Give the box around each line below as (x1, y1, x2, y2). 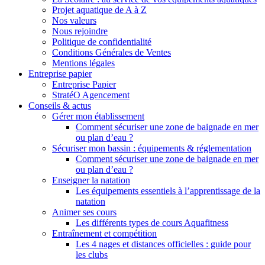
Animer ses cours (52, 207, 117, 218)
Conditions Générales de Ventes (52, 47, 171, 58)
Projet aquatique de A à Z (52, 5, 147, 15)
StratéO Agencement (52, 90, 130, 101)
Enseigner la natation (52, 175, 130, 186)
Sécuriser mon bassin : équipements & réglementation (52, 143, 251, 154)
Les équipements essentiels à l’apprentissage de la (76, 186, 260, 196)
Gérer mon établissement (52, 111, 144, 122)
